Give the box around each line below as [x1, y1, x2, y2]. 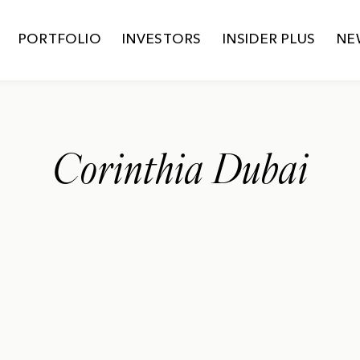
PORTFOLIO [18, 33, 102, 47]
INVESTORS [122, 33, 202, 47]
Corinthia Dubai [51, 153, 309, 194]
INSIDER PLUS [223, 33, 316, 47]
